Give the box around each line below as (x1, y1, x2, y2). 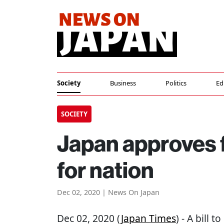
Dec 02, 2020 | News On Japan (57, 187, 159, 197)
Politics (165, 78, 187, 87)
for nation (57, 155, 154, 184)
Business (110, 78, 136, 87)
